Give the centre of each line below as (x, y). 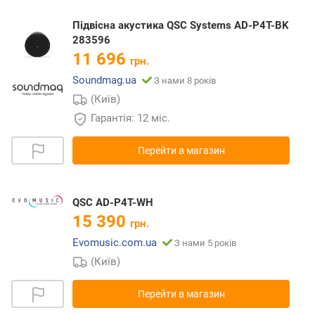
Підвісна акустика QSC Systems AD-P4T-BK (181, 26)
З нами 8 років (185, 81)
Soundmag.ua (104, 81)
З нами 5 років (205, 243)
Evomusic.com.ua (115, 243)
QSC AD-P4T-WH (113, 203)
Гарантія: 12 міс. (132, 118)
